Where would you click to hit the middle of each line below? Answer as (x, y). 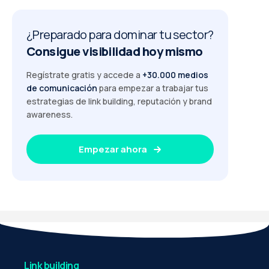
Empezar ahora (113, 149)
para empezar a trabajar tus (153, 88)
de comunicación (62, 88)
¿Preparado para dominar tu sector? (120, 34)
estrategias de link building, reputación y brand (119, 101)
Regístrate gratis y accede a (84, 74)
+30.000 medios (175, 74)
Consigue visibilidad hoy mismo (115, 51)
